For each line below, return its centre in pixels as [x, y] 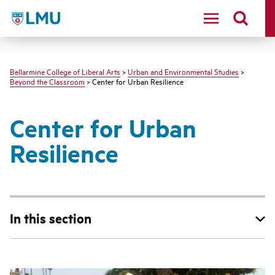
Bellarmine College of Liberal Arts [65, 71]
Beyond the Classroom [47, 81]
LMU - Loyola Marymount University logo [98, 16]
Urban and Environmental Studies [183, 71]
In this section [51, 218]
